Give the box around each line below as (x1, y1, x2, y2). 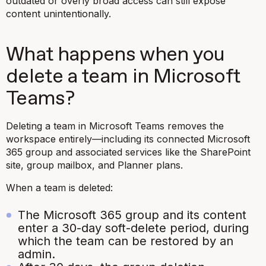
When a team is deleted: (6, 181, 113, 194)
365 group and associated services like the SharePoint (6, 145, 251, 158)
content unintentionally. (6, 7, 111, 20)
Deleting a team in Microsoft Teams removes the (6, 119, 224, 132)
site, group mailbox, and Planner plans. (6, 159, 183, 171)
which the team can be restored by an (18, 233, 233, 248)
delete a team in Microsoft (6, 66, 240, 87)
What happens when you (6, 45, 225, 65)
